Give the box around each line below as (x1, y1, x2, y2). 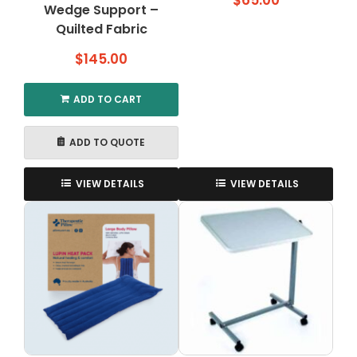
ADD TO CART (73, 92, 142, 106)
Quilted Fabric (55, 19, 147, 38)
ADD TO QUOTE (69, 135, 145, 149)
